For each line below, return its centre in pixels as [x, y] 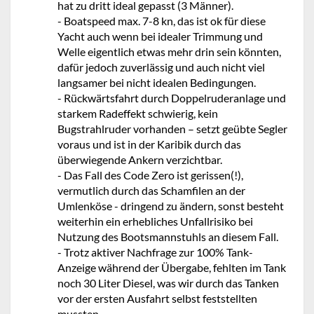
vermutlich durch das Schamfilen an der [151, 190]
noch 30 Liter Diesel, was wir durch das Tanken [168, 282]
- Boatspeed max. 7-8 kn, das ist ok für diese [162, 20]
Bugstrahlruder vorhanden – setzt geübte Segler [172, 128]
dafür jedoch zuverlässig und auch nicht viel [161, 67]
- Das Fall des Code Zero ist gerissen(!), [150, 175]
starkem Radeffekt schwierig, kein [138, 113]
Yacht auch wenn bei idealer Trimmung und [160, 36]
